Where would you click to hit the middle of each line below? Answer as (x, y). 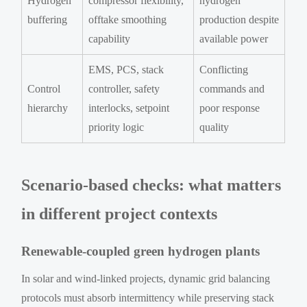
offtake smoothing (128, 19)
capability (110, 38)
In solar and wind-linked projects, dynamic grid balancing (146, 278)
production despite (240, 19)
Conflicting (224, 69)
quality (214, 127)
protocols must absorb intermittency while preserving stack (148, 297)
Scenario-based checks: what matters (151, 185)
